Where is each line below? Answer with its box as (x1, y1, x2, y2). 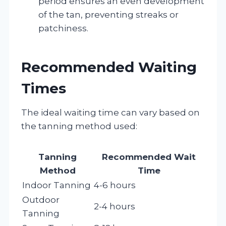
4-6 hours (94, 180, 136, 190)
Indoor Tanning (22, 180, 91, 190)
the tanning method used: (21, 121, 137, 131)
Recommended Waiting (21, 58, 197, 76)
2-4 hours (94, 201, 135, 211)
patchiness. (38, 23, 88, 33)
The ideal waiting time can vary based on (21, 107, 200, 118)
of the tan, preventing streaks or (38, 9, 179, 20)
